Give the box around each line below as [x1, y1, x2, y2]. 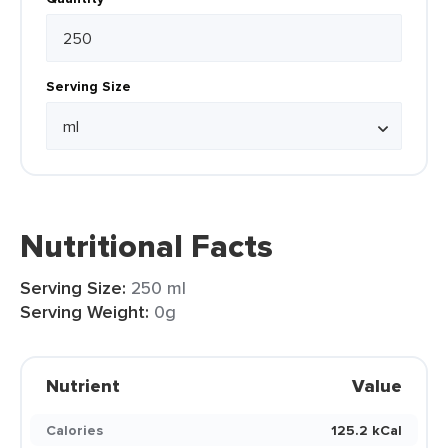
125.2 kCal [331, 420, 402, 440]
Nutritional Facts [20, 222, 273, 270]
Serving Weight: [20, 299, 149, 325]
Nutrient [46, 373, 120, 399]
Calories [46, 420, 103, 440]
